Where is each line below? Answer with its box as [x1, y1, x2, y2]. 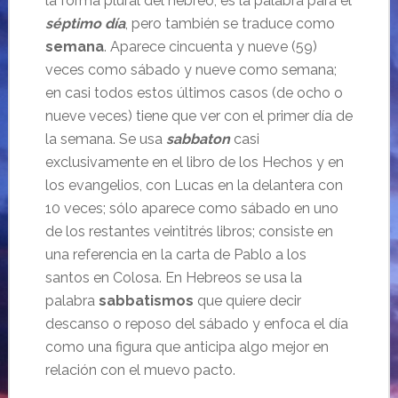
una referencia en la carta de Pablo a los [44, 246, 306, 263]
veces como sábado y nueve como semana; [44, 61, 337, 78]
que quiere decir [193, 292, 301, 309]
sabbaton [165, 131, 230, 147]
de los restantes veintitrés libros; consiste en [44, 223, 333, 240]
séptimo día [44, 15, 125, 32]
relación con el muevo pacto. [44, 362, 235, 378]
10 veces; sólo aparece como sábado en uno [44, 200, 338, 217]
